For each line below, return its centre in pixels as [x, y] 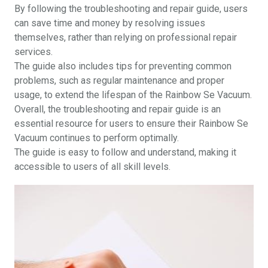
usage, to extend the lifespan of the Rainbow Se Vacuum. [133, 95]
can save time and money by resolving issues [110, 23]
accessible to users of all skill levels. [92, 166]
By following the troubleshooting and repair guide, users [131, 8]
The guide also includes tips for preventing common [123, 66]
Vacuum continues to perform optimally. [97, 138]
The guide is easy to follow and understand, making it [125, 152]
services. [33, 51]
